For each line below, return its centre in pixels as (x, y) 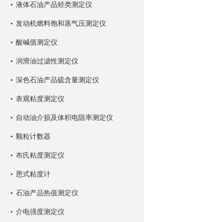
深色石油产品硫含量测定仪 (57, 80)
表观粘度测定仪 (40, 99)
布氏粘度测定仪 (40, 155)
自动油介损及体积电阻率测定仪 (64, 117)
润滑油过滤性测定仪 (47, 61)
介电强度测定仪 (40, 212)
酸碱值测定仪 (37, 42)
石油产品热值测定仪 (47, 193)
